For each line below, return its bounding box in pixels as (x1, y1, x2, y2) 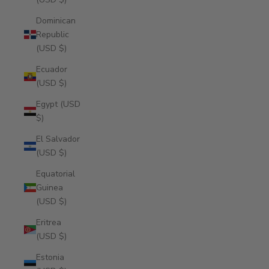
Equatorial (36, 168, 75, 180)
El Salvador (36, 133, 80, 145)
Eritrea (36, 217, 61, 228)
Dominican (36, 15, 76, 26)
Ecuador (36, 64, 67, 75)
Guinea (36, 182, 63, 193)
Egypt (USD (36, 98, 80, 110)
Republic (36, 29, 69, 40)
